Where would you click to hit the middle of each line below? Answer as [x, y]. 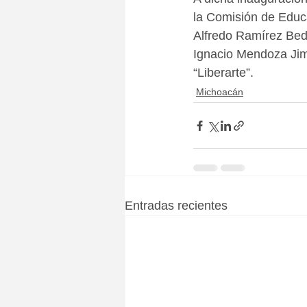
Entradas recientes [176, 206]
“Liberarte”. [223, 73]
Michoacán [220, 92]
